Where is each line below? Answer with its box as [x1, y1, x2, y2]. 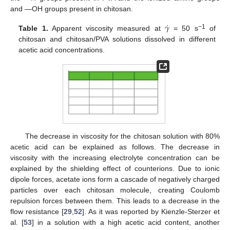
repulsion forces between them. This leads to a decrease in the [10, 197, 220, 205]
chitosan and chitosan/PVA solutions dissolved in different [18, 35, 216, 44]
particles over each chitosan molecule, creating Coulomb [10, 186, 220, 195]
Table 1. [18, 24, 48, 33]
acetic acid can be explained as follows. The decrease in [10, 143, 220, 151]
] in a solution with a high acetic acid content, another [32, 218, 220, 227]
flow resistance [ [10, 207, 64, 216]
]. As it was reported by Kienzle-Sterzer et [82, 207, 220, 216]
